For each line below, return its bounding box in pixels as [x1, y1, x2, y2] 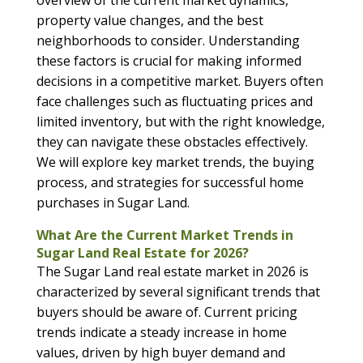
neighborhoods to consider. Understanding [36, 32, 300, 50]
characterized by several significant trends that [36, 283, 320, 301]
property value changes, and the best [36, 11, 263, 30]
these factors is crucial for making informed [36, 52, 301, 70]
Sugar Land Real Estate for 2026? [36, 244, 249, 263]
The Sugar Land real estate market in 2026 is [36, 263, 309, 281]
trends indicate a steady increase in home [36, 323, 287, 342]
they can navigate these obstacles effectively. [36, 133, 308, 152]
